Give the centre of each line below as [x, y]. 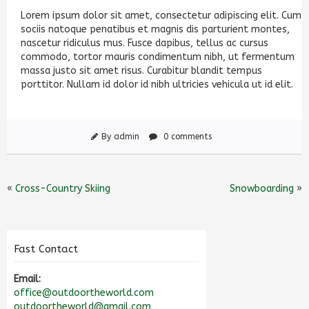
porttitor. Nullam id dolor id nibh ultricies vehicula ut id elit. [157, 84]
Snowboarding [262, 189]
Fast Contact [46, 249]
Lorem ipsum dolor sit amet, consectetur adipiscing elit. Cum [161, 16]
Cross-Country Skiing [63, 189]
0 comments [186, 137]
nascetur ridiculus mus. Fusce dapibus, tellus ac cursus [144, 43]
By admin [120, 137]
